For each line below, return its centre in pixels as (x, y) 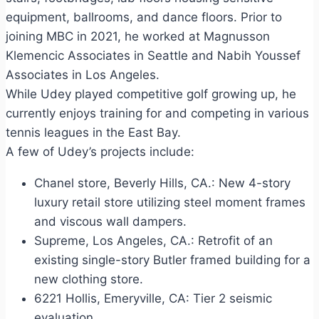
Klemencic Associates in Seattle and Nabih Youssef (153, 55)
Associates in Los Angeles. (83, 74)
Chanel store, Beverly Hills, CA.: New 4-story (162, 183)
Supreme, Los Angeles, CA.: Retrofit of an (153, 240)
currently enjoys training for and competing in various (157, 113)
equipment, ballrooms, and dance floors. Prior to (144, 17)
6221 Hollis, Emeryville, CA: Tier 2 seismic (153, 298)
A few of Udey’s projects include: (100, 151)
